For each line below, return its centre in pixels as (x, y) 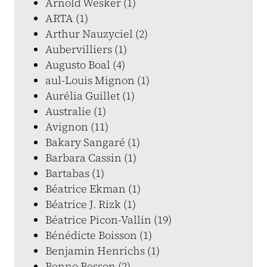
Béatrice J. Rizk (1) (91, 204)
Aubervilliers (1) (86, 49)
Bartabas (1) (75, 173)
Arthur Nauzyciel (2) (97, 34)
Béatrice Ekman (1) (93, 189)
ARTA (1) (67, 18)
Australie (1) (76, 111)
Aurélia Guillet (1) (90, 96)
